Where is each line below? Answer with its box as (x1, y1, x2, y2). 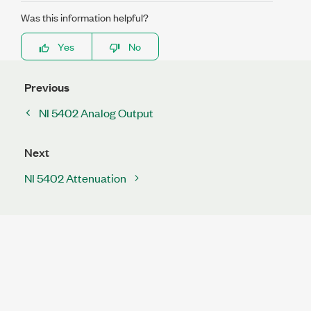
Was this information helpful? (21, 9, 149, 24)
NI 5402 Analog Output (39, 104, 153, 120)
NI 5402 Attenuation (24, 169, 126, 185)
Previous (24, 78, 69, 95)
